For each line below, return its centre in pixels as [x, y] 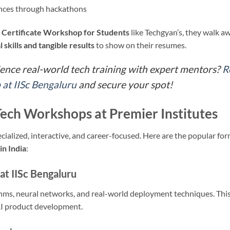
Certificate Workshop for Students [65, 32]
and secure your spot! [125, 85]
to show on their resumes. [140, 45]
